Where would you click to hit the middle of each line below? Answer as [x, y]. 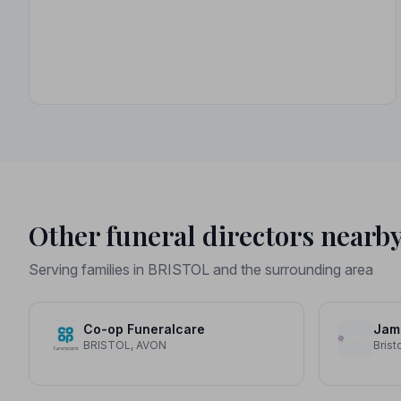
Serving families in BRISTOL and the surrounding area [201, 269]
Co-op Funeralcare [144, 328]
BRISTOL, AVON [125, 345]
